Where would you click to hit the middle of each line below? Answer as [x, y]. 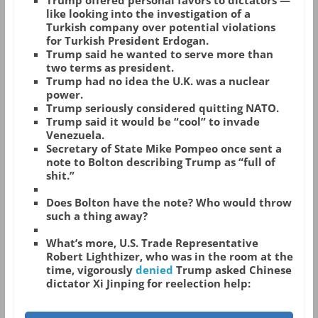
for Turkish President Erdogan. [127, 41]
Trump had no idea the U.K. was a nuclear [158, 81]
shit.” [60, 176]
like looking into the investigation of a [148, 14]
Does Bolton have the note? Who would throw [169, 203]
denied [154, 270]
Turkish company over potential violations [160, 27]
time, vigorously [91, 270]
